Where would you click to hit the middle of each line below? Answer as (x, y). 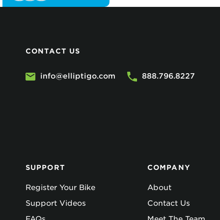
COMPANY (169, 167)
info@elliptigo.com (78, 76)
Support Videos (56, 203)
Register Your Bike (60, 188)
